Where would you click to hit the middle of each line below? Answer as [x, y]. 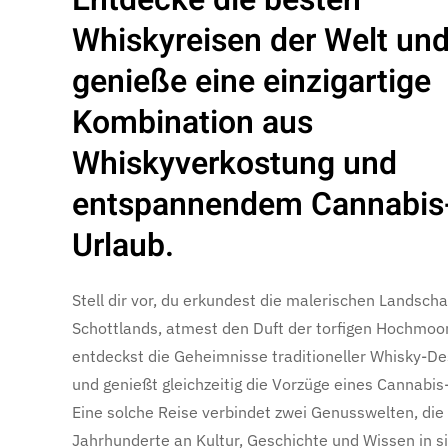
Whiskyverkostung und [234, 163]
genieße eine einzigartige [251, 81]
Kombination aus [192, 122]
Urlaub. [123, 245]
